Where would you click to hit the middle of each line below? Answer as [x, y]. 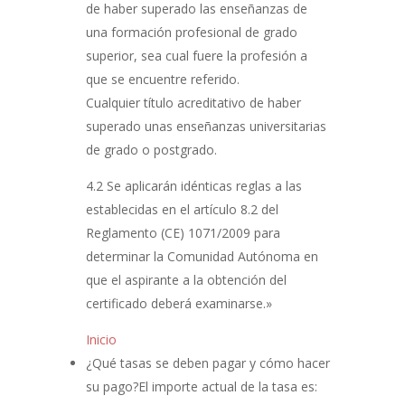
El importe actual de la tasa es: [227, 386]
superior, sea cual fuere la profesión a [196, 56]
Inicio [101, 339]
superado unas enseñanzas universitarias [206, 126]
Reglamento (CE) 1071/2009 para [183, 233]
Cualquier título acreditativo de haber [193, 103]
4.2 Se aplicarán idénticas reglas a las [193, 186]
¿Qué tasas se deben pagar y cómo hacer [207, 363]
